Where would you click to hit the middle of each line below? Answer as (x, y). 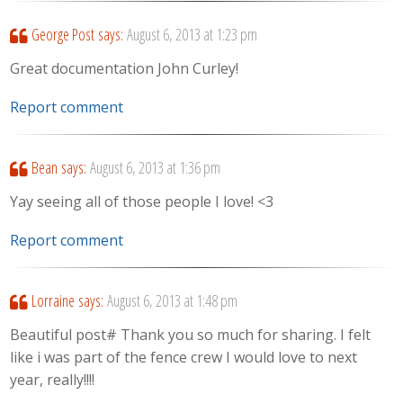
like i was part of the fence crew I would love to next (184, 357)
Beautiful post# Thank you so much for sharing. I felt (191, 334)
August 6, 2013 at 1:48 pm (172, 300)
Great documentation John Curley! (125, 69)
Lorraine (53, 300)
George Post (63, 34)
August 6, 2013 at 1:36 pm (155, 167)
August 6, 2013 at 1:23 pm (192, 34)
